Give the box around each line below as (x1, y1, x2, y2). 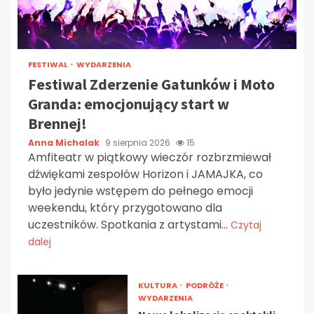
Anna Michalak (28, 136, 102, 149)
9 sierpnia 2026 (105, 136, 172, 149)
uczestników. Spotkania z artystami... (28, 216, 231, 233)
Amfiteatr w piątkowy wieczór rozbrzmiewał (28, 149, 271, 165)
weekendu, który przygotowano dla (28, 199, 222, 216)
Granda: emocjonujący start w (28, 93, 229, 114)
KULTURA (137, 279, 179, 291)
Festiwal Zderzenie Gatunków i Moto (28, 74, 275, 94)
